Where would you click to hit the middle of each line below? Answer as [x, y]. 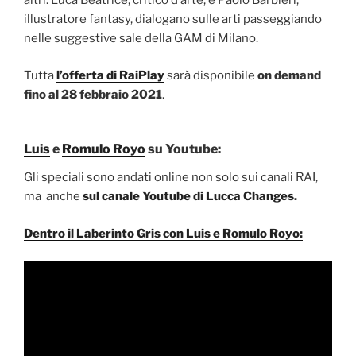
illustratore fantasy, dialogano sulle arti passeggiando [173, 19]
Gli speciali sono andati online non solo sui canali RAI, [171, 178]
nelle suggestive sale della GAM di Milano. [141, 39]
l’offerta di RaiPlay [110, 75]
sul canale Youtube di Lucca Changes [188, 197]
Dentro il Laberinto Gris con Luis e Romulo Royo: [163, 233]
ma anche [53, 197]
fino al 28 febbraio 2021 [93, 94]
